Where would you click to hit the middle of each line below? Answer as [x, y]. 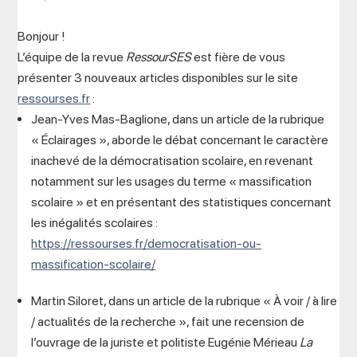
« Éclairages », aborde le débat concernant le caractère [180, 140]
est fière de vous [239, 57]
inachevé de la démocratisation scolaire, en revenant [173, 161]
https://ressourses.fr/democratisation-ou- [147, 243]
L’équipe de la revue [72, 57]
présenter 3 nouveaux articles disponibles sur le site [158, 78]
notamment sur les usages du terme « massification [172, 181]
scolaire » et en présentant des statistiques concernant [182, 202]
